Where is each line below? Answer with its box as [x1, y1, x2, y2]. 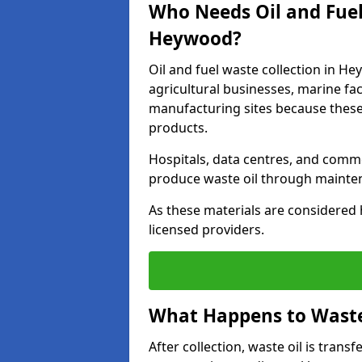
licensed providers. [149, 221, 264, 238]
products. [149, 119, 208, 137]
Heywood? [149, 26, 242, 51]
